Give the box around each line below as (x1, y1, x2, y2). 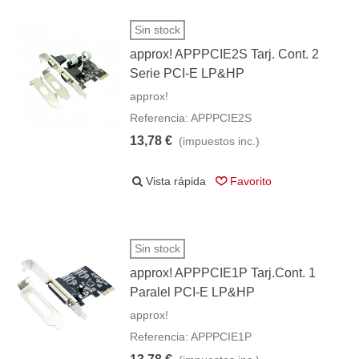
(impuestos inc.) (179, 135, 260, 147)
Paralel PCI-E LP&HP (130, 285, 256, 299)
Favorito (230, 175, 272, 188)
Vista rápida (146, 175, 207, 188)
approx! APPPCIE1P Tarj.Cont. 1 (130, 266, 317, 280)
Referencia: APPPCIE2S (130, 111, 252, 124)
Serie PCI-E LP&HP (130, 67, 245, 80)
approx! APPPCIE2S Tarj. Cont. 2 (130, 47, 320, 61)
